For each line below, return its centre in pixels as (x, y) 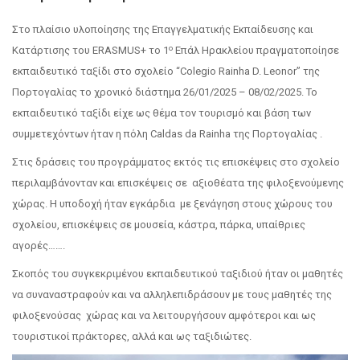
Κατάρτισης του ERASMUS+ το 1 (90, 51)
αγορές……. (39, 246)
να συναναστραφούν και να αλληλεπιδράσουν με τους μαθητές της (172, 295)
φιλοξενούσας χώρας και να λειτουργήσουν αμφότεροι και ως (164, 316)
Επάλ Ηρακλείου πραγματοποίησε (256, 51)
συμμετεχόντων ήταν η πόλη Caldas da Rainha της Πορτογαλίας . (167, 134)
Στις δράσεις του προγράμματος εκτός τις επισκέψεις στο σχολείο (177, 162)
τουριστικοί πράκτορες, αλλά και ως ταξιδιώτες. (132, 337)
